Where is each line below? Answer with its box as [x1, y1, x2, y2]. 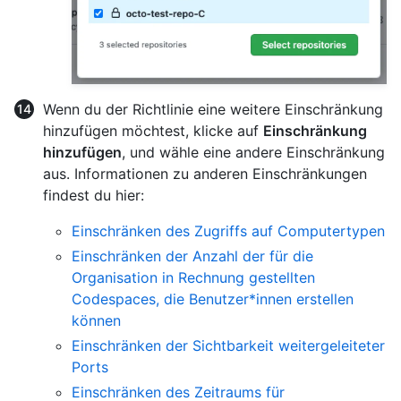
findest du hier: [43, 185, 144, 204]
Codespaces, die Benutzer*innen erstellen [72, 289, 354, 308]
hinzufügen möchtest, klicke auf [43, 121, 263, 140]
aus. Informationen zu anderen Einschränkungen [43, 164, 367, 183]
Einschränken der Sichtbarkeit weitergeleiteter [72, 336, 385, 354]
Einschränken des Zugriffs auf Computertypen [72, 221, 385, 240]
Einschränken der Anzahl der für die [72, 246, 313, 265]
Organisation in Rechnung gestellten [72, 268, 315, 286]
